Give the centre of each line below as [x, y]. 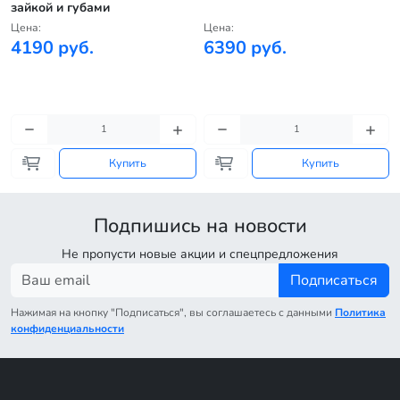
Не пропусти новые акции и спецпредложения [200, 254]
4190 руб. [52, 48]
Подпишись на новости [200, 226]
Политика [360, 312]
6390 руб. [245, 48]
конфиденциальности [67, 329]
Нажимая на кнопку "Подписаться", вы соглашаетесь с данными [173, 312]
